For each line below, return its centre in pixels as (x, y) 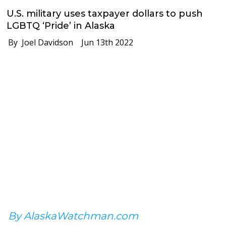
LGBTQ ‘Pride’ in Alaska (61, 25)
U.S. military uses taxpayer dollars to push (105, 13)
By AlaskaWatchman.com (73, 216)
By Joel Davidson (38, 42)
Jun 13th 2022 (103, 42)
